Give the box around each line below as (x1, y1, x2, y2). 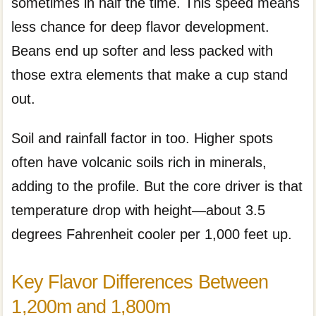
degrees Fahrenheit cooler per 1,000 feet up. (11, 226, 293, 243)
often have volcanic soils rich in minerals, (11, 154, 267, 171)
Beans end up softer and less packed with (11, 43, 274, 59)
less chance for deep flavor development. (11, 19, 270, 35)
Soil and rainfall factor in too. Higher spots (11, 130, 274, 147)
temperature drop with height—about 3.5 (11, 202, 266, 219)
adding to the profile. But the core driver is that (11, 178, 303, 195)
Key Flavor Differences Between (11, 271, 268, 293)
